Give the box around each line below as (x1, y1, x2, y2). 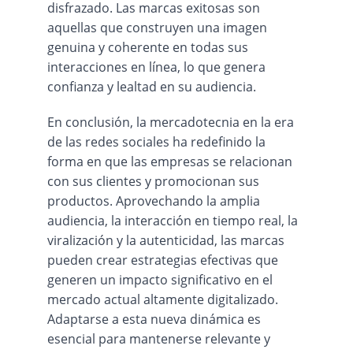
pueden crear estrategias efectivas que (47, 251, 281, 269)
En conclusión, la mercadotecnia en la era (47, 113, 297, 131)
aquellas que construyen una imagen (47, 19, 270, 36)
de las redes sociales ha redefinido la (47, 133, 269, 150)
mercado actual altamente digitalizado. (47, 291, 281, 308)
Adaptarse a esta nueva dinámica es (47, 310, 264, 328)
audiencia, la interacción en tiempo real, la (47, 212, 301, 229)
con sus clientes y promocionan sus (47, 173, 262, 190)
